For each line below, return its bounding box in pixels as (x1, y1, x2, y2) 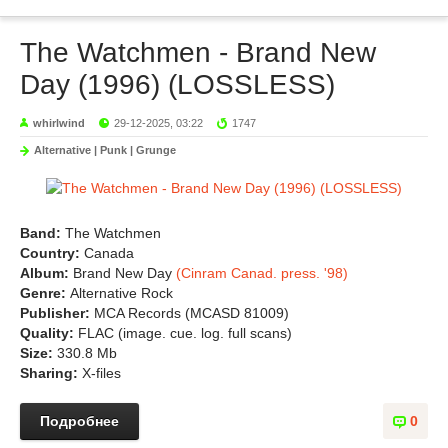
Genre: (20, 285, 70, 301)
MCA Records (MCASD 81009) (94, 305, 289, 321)
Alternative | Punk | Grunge (34, 144, 176, 156)
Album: (20, 265, 73, 281)
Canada (84, 245, 134, 261)
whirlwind (33, 117, 85, 129)
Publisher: (20, 305, 94, 321)
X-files (82, 365, 121, 381)
